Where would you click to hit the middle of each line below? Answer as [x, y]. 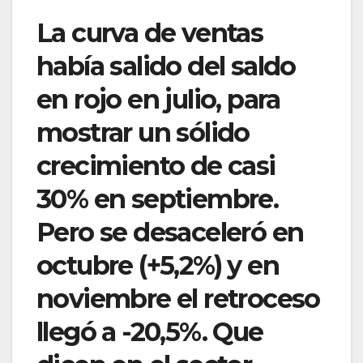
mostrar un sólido [143, 132]
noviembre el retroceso [178, 298]
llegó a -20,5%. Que [150, 331]
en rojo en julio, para [158, 99]
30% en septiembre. [158, 199]
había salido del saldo [166, 66]
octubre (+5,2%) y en [158, 265]
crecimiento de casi [156, 165]
